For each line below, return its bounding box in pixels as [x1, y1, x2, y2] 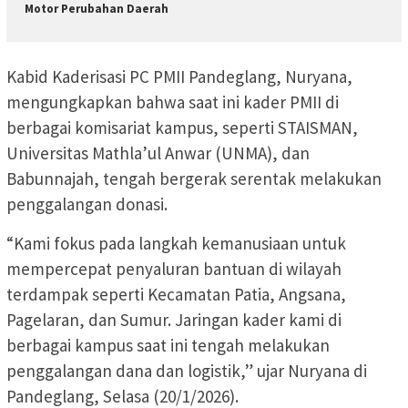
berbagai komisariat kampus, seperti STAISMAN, [6, 116, 358, 138]
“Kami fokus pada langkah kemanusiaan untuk [6, 231, 346, 254]
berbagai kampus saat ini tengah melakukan [6, 333, 330, 356]
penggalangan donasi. [6, 192, 168, 215]
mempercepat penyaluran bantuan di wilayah [6, 257, 342, 280]
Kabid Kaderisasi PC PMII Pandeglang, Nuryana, [6, 65, 352, 87]
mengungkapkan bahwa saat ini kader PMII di [6, 90, 339, 113]
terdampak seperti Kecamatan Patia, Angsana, [6, 282, 346, 305]
